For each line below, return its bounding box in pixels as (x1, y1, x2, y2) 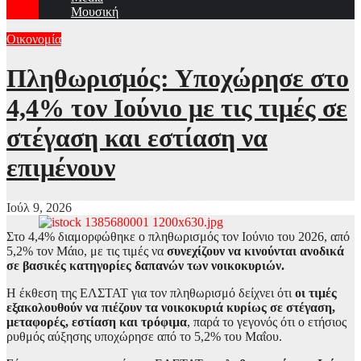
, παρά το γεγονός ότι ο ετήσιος (187, 314, 346, 329)
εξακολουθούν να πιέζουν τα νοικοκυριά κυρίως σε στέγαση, (6, 300, 335, 314)
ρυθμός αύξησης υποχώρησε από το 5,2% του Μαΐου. (6, 329, 282, 343)
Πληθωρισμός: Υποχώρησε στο (6, 64, 349, 93)
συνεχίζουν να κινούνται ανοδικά (167, 243, 344, 258)
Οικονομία (6, 32, 61, 46)
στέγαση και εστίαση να (6, 123, 268, 153)
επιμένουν (6, 153, 115, 183)
